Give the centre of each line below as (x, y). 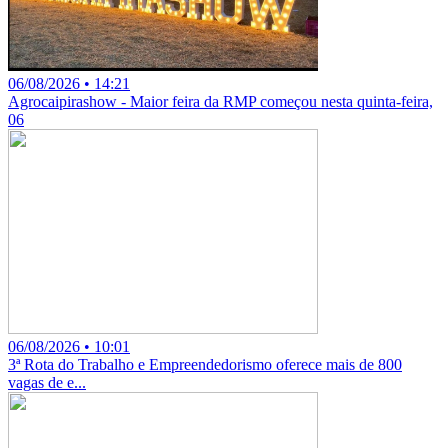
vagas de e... (47, 382)
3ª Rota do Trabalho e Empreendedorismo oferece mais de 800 (205, 364)
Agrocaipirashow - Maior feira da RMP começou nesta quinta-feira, (220, 101)
